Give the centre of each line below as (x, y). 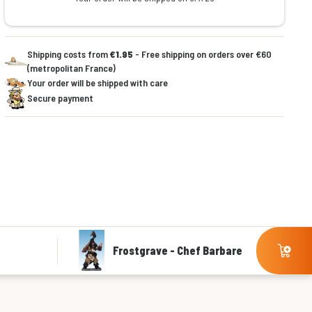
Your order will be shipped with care (97, 83)
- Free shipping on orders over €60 (202, 54)
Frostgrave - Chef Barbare (178, 251)
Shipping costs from (68, 54)
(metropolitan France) (71, 68)
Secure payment (60, 98)
